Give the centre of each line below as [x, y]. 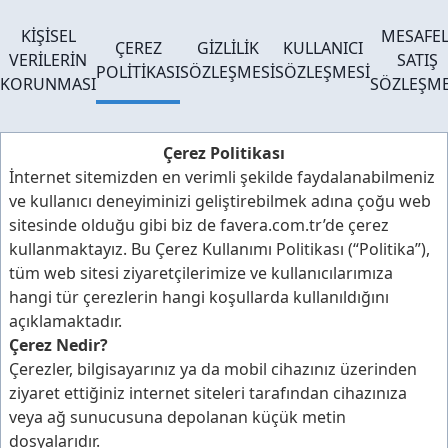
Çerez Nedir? [58, 345]
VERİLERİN [48, 60]
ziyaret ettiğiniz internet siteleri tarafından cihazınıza [208, 393]
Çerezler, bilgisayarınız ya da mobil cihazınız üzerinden [213, 369]
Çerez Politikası [224, 153]
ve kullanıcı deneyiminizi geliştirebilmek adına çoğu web [220, 201]
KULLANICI [322, 48]
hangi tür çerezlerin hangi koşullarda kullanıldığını [199, 297]
